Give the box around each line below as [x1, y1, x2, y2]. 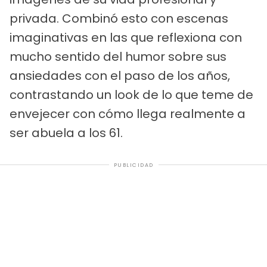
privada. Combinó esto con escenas [10, 10, 228, 27]
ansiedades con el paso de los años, [10, 67, 230, 84]
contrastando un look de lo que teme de [10, 86, 253, 103]
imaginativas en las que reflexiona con [10, 29, 242, 46]
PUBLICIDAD [113, 161, 154, 169]
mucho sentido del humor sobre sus [10, 48, 226, 65]
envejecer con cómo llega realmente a [10, 105, 246, 122]
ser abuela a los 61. [10, 124, 123, 141]
